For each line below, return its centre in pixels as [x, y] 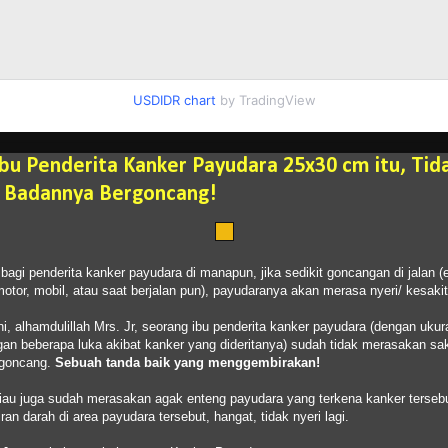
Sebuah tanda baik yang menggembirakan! [187, 362]
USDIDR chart [174, 99]
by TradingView [265, 99]
